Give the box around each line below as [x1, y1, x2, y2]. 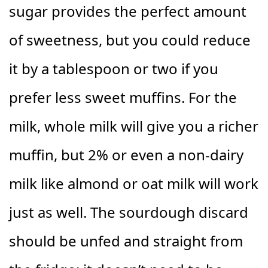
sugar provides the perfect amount [9, 1, 246, 22]
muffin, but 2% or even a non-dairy [9, 145, 243, 165]
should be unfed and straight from [9, 231, 243, 251]
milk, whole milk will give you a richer [9, 116, 258, 136]
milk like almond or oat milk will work [9, 173, 258, 194]
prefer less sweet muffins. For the [9, 87, 237, 108]
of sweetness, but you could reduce [9, 30, 251, 50]
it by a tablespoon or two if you [9, 59, 218, 79]
